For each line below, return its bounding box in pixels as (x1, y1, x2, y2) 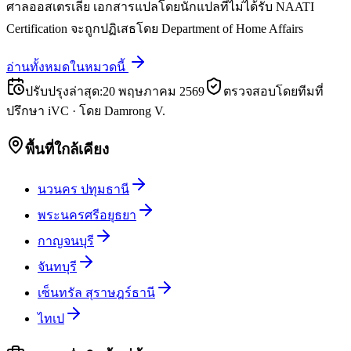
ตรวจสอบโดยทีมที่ (223, 85, 324, 98)
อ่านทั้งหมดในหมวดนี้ (6, 60, 125, 74)
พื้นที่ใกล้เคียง (25, 140, 109, 157)
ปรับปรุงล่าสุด (25, 85, 100, 98)
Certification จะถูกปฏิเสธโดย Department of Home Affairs (6, 22, 303, 35)
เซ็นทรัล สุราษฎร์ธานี (38, 286, 155, 300)
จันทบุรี (38, 260, 77, 274)
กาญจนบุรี (38, 234, 94, 248)
